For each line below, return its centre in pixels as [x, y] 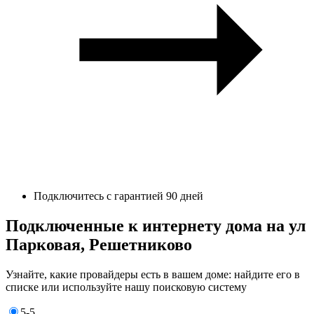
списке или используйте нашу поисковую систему [126, 287]
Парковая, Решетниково [99, 244]
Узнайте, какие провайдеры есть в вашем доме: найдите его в [153, 274]
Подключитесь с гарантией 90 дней [118, 196]
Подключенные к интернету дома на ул [156, 225]
